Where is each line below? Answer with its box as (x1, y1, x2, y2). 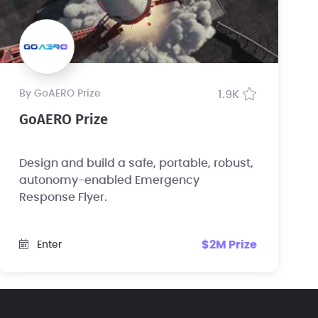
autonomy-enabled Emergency (19, 174, 200, 186)
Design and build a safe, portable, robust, (19, 157, 254, 169)
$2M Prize (201, 238, 257, 251)
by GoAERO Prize (26, 88, 102, 99)
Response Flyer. (19, 191, 108, 203)
